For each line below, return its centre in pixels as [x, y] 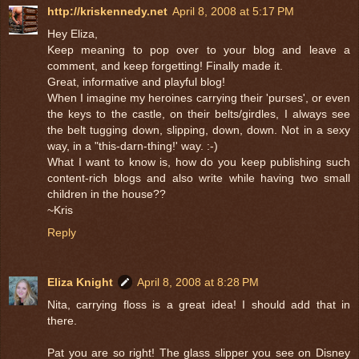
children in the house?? [107, 194]
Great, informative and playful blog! [136, 81]
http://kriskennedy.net [107, 11]
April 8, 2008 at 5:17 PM [233, 11]
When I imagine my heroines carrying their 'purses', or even [199, 97]
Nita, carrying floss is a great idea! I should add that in [199, 304]
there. [62, 320]
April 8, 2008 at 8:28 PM [198, 282]
